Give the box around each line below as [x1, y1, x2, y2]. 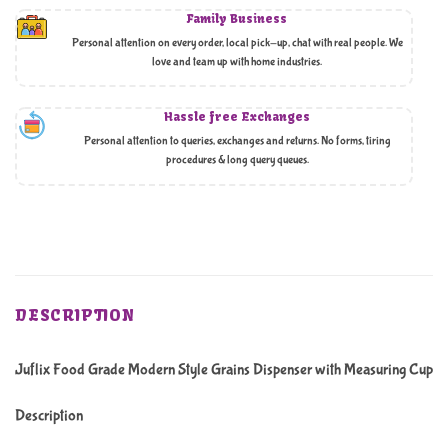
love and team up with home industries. [152, 54, 322, 69]
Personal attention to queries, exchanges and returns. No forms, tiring [83, 133, 391, 148]
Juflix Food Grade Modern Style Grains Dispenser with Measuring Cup [15, 360, 433, 380]
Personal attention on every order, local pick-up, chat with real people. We [71, 35, 403, 50]
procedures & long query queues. [165, 152, 309, 167]
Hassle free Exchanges [164, 108, 310, 124]
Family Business [187, 10, 287, 26]
